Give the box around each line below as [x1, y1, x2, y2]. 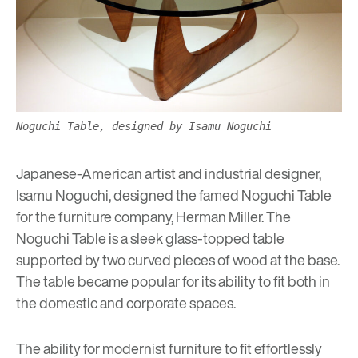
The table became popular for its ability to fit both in [16, 271, 330, 292]
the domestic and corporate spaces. [16, 292, 238, 314]
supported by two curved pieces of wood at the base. [16, 249, 340, 271]
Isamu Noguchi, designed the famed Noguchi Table [16, 185, 332, 206]
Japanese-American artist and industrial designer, [16, 163, 321, 185]
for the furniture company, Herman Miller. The [16, 206, 291, 228]
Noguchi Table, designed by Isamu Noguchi [16, 120, 272, 133]
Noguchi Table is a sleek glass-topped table [16, 228, 284, 249]
